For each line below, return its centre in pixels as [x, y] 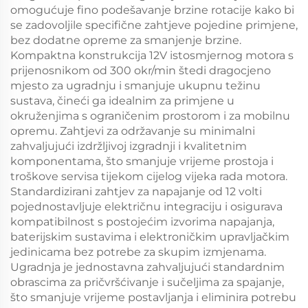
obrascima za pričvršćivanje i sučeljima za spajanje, [147, 282]
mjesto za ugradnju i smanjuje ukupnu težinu [135, 86]
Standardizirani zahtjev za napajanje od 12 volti [136, 191]
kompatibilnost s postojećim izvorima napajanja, [142, 222]
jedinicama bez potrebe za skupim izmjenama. [138, 252]
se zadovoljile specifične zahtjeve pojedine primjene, [154, 25]
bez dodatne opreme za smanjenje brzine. [126, 40]
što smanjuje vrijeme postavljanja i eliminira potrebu [153, 297]
